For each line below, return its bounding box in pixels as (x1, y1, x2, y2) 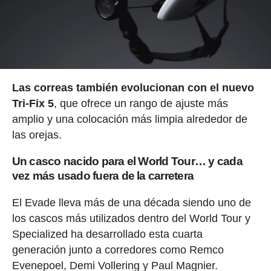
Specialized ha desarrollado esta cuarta (11, 227, 203, 240)
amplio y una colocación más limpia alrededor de (11, 113, 247, 125)
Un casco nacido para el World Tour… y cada (11, 154, 243, 168)
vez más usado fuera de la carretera (11, 169, 194, 182)
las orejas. (11, 128, 62, 141)
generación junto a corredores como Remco (11, 243, 224, 256)
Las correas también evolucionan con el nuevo (11, 81, 254, 94)
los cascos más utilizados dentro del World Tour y (11, 212, 250, 224)
